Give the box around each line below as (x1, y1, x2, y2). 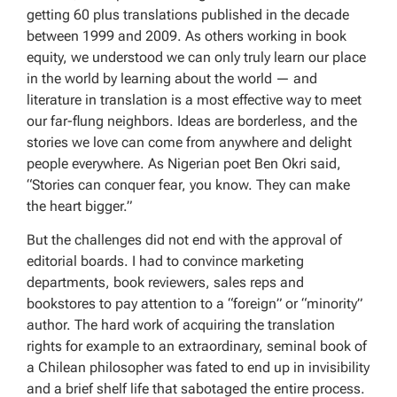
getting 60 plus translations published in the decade (27, 6, 349, 24)
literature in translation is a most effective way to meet (27, 91, 362, 109)
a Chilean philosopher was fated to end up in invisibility (27, 359, 370, 377)
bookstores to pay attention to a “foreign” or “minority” (27, 295, 362, 313)
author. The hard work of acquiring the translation (27, 316, 335, 334)
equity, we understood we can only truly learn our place (27, 49, 366, 66)
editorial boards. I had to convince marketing (27, 253, 304, 270)
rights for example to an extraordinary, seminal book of (27, 338, 367, 355)
